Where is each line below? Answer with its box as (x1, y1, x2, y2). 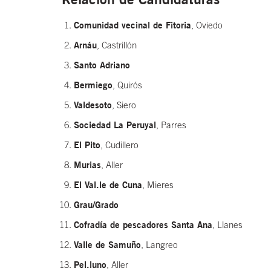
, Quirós (113, 80, 142, 91)
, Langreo (141, 240, 178, 250)
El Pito (74, 139, 100, 151)
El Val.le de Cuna (74, 179, 142, 191)
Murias (74, 159, 101, 171)
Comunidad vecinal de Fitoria (74, 19, 191, 31)
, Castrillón (97, 40, 137, 51)
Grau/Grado (74, 199, 119, 211)
